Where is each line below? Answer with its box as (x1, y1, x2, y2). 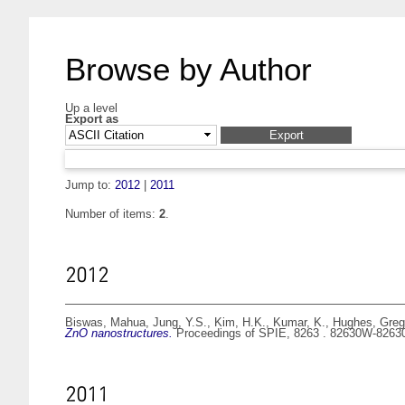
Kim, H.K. (214, 316, 266, 330)
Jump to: (65, 178, 115, 193)
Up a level (65, 101, 118, 115)
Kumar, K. (273, 316, 325, 330)
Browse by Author (65, 52, 312, 87)
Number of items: (65, 207, 159, 221)
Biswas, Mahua (65, 316, 146, 330)
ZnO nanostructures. (65, 326, 173, 341)
